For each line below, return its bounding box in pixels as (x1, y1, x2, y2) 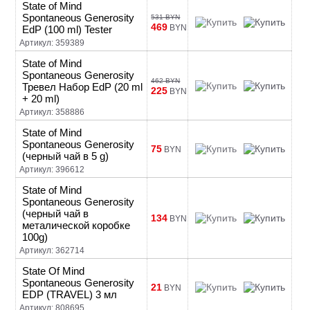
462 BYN (151, 77, 181, 84)
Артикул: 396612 (19, 165, 85, 174)
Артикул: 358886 (19, 107, 85, 117)
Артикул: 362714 (19, 246, 85, 255)
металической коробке (22, 219, 131, 231)
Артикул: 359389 (19, 38, 85, 48)
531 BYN (151, 13, 181, 21)
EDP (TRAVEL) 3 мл (22, 289, 118, 300)
